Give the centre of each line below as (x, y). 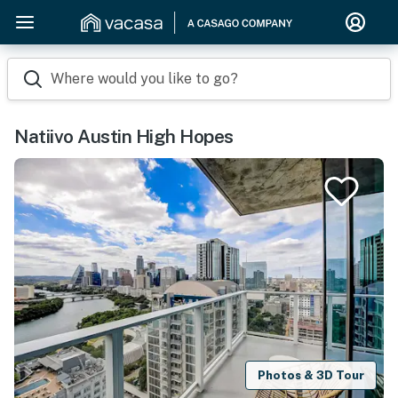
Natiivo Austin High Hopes (124, 136)
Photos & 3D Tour (311, 375)
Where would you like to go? (144, 79)
